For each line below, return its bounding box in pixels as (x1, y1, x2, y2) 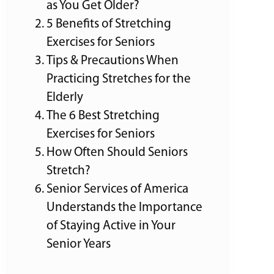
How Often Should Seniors (46, 146, 188, 159)
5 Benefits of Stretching (46, 17, 171, 31)
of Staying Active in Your (46, 219, 176, 232)
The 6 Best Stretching (46, 109, 160, 122)
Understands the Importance (46, 201, 202, 214)
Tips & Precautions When (46, 54, 179, 67)
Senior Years (46, 237, 111, 251)
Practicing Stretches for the (46, 72, 191, 86)
